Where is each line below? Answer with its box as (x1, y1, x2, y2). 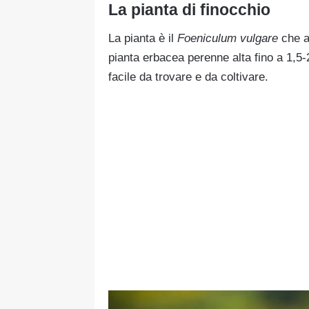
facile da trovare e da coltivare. (108, 70, 268, 83)
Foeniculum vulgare (177, 31, 278, 45)
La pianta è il (108, 31, 177, 45)
